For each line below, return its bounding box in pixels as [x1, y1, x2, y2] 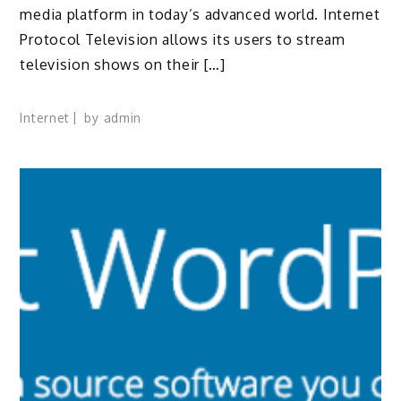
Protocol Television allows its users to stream [20, 30, 346, 48]
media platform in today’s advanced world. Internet [20, 4, 380, 23]
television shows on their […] [20, 55, 226, 73]
